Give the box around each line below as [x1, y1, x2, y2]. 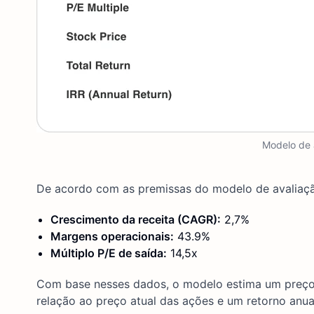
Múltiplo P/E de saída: [50, 245, 167, 260]
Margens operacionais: [50, 228, 174, 243]
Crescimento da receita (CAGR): [50, 212, 221, 226]
